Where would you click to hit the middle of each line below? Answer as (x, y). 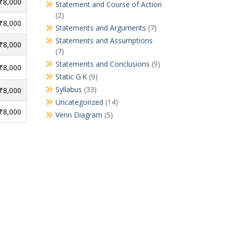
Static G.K (71, 77)
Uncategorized (79, 102)
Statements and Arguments (101, 28)
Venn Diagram (79, 115)
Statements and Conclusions (102, 64)
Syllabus (68, 90)
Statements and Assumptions (104, 41)
